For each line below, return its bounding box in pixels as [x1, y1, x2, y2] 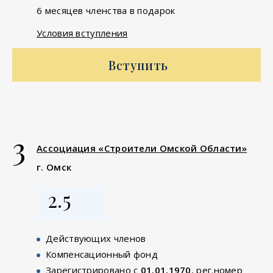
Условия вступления [37, 26, 128, 39]
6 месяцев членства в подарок [37, 4, 175, 16]
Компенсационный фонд [46, 247, 158, 260]
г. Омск [37, 160, 72, 173]
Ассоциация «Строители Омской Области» [37, 141, 247, 154]
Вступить [108, 56, 169, 73]
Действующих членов [46, 232, 146, 244]
